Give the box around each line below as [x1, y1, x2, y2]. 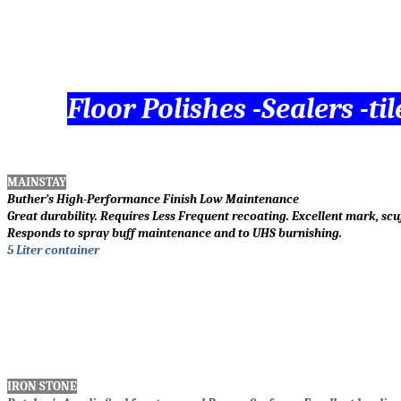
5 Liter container [7, 243, 99, 259]
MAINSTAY [7, 175, 66, 191]
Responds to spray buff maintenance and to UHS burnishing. [7, 226, 342, 242]
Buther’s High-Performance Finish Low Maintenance [7, 192, 299, 208]
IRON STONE [7, 379, 77, 395]
